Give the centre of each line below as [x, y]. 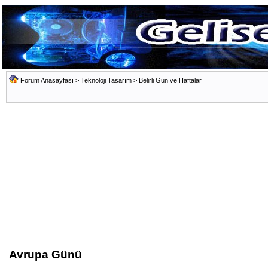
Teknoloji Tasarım [106, 80]
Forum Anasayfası [47, 80]
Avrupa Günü [45, 255]
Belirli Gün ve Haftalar [170, 80]
